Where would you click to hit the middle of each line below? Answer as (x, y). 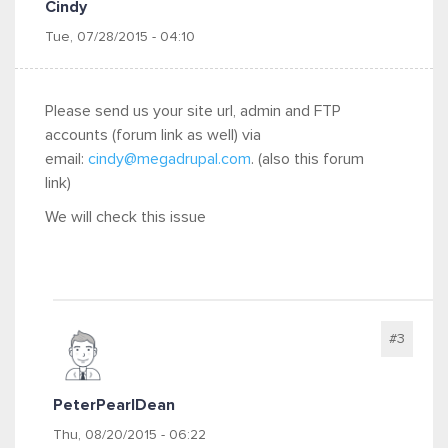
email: (66, 159)
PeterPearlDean (114, 405)
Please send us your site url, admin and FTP (193, 111)
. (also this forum (307, 159)
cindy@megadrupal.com (169, 159)
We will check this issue (125, 217)
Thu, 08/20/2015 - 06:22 (129, 435)
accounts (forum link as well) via (153, 135)
